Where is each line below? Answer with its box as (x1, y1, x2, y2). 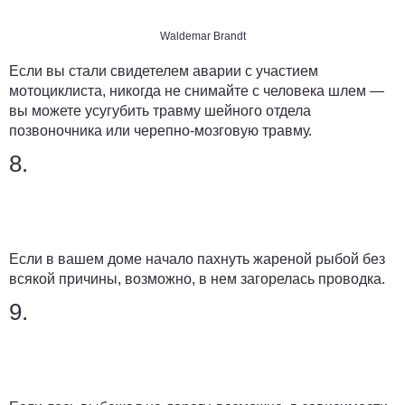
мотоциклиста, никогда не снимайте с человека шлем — (9, 82, 384, 99)
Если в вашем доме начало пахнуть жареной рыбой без (9, 250, 385, 267)
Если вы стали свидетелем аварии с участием (9, 62, 318, 79)
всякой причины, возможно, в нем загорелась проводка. (9, 270, 385, 287)
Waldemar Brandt (159, 29, 246, 42)
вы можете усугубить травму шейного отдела (9, 102, 311, 118)
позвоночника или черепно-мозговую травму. (9, 122, 312, 138)
